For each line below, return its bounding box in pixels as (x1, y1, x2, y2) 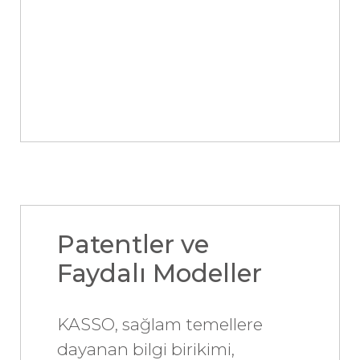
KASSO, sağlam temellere (57, 313, 263, 334)
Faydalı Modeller (57, 257, 262, 288)
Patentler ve (57, 228, 209, 260)
